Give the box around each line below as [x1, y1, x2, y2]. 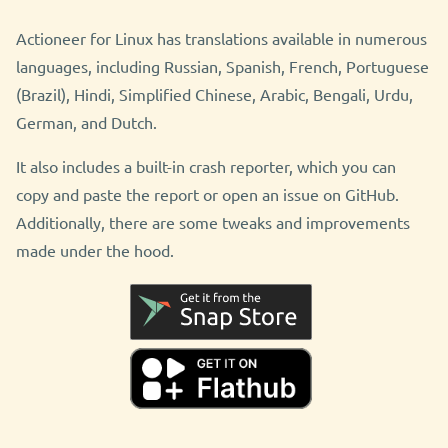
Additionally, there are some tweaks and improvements [16, 212, 410, 233]
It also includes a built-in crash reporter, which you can [16, 156, 396, 177]
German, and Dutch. [16, 112, 157, 133]
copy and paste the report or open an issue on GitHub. [16, 184, 399, 205]
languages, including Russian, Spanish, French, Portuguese [16, 56, 429, 77]
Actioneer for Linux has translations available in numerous [16, 28, 427, 49]
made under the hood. [16, 240, 174, 261]
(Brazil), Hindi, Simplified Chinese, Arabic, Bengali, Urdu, [16, 84, 413, 105]
